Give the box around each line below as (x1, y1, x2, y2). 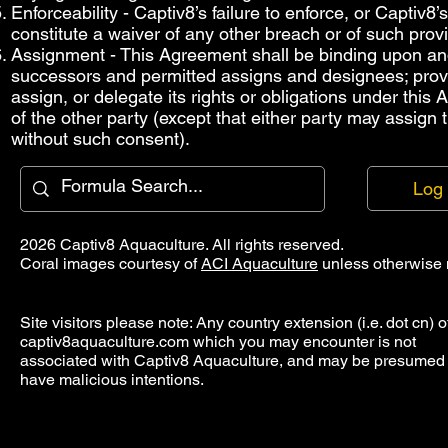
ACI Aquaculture (201, 253, 318, 273)
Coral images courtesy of (20, 253, 201, 273)
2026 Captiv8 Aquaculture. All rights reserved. (20, 234, 344, 254)
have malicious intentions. (20, 369, 204, 389)
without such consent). (11, 128, 190, 149)
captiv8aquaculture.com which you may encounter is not (20, 331, 416, 351)
